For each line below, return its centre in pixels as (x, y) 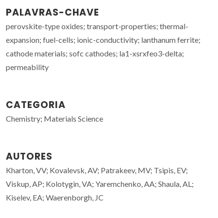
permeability (27, 67)
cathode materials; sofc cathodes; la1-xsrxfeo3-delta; (95, 53)
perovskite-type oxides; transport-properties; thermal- (97, 26)
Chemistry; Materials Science (54, 118)
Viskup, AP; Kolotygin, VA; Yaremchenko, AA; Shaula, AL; (100, 183)
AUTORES (29, 156)
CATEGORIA (36, 105)
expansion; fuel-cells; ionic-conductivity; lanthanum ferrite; (103, 39)
